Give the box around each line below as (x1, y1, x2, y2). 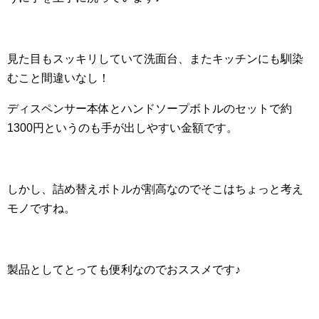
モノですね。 (7, 202, 75, 215)
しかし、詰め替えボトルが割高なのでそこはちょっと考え (7, 183, 303, 196)
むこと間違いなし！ (7, 72, 110, 85)
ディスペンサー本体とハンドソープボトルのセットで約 (7, 103, 292, 115)
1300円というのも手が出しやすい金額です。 (7, 122, 238, 135)
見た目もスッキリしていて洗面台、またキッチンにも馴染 (7, 53, 303, 66)
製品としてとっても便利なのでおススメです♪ (7, 263, 241, 276)
